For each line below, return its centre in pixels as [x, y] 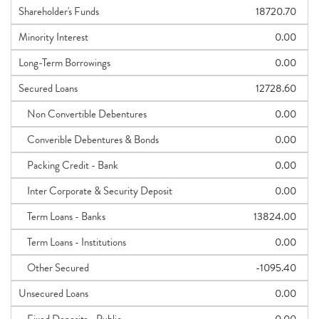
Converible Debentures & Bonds [89, 140]
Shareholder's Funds [59, 11]
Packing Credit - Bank [68, 165]
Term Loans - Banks [62, 216]
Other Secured [54, 268]
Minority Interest [53, 37]
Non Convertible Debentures [83, 114]
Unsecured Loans [53, 293]
